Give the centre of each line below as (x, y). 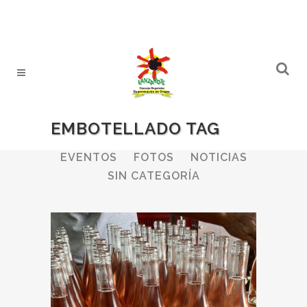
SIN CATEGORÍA (153, 175)
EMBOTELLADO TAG (135, 128)
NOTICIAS (219, 157)
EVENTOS (88, 157)
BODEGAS (131, 138)
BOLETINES (210, 138)
